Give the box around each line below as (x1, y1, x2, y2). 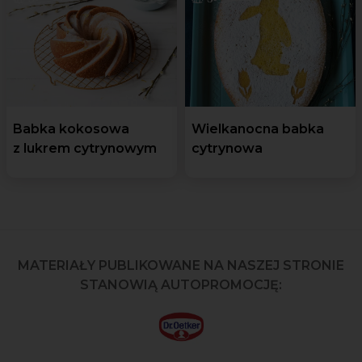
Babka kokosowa (13, 120, 129, 137)
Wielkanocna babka (192, 120, 324, 137)
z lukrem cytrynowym (13, 140, 157, 156)
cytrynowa (192, 140, 263, 156)
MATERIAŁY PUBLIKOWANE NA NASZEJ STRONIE (18, 257, 344, 273)
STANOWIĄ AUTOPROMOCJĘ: (80, 276, 282, 293)
